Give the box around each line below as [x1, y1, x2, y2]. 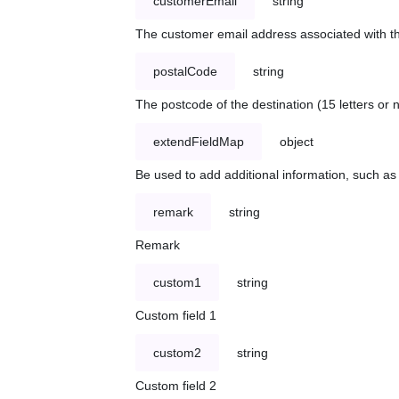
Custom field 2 [135, 379, 216, 394]
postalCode [153, 64, 217, 79]
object [280, 134, 313, 150]
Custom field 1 [135, 308, 216, 323]
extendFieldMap [153, 134, 244, 150]
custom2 [153, 346, 201, 361]
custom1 [153, 275, 201, 290]
